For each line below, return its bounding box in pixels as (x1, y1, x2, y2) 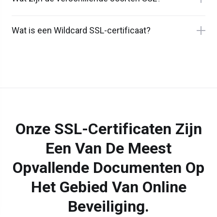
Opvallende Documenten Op (13, 158, 204, 177)
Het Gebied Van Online (31, 178, 186, 197)
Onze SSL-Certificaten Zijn (15, 120, 202, 139)
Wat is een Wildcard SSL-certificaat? (12, 25, 151, 36)
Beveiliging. (68, 197, 149, 216)
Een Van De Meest (46, 139, 171, 158)
